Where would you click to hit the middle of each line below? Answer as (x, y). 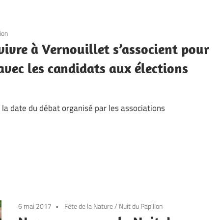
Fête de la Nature (89, 206)
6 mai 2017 (35, 206)
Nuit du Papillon (141, 206)
